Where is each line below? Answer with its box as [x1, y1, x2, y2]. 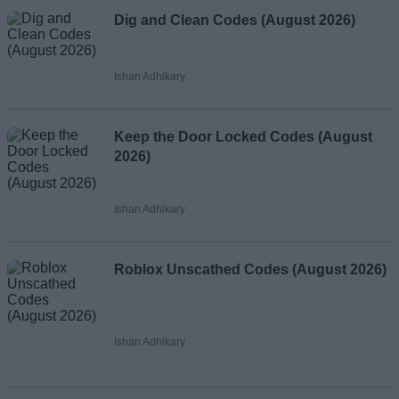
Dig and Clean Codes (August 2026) [114, 12, 355, 28]
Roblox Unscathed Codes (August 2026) [114, 261, 387, 277]
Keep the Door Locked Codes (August [114, 128, 372, 144]
